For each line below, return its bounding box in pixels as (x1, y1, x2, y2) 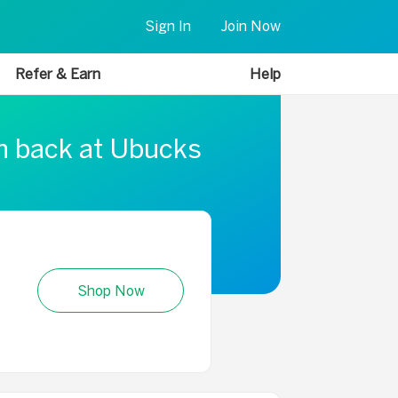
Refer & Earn (15, 66, 101, 83)
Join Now (220, 18, 281, 35)
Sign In (145, 18, 191, 35)
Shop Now (76, 283, 145, 299)
